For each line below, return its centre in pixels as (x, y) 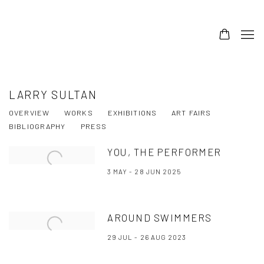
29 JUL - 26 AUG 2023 (147, 237)
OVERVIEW (29, 113)
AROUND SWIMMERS (160, 217)
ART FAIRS (192, 113)
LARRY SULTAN (53, 95)
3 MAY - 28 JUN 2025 (144, 171)
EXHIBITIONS (132, 113)
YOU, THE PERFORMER (164, 152)
